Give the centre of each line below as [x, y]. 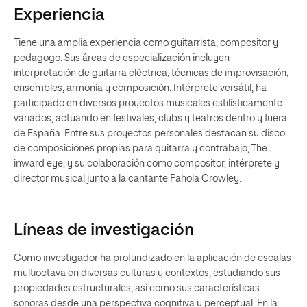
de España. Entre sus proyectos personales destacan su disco [149, 134]
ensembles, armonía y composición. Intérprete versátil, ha [140, 88]
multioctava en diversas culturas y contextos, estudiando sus [147, 273]
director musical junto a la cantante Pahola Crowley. [127, 179]
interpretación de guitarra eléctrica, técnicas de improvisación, [151, 73]
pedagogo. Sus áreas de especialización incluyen [122, 58]
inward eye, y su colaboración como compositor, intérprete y [147, 164]
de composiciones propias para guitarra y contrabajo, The [140, 149]
